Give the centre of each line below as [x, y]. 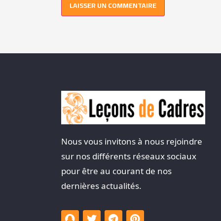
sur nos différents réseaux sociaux [129, 156]
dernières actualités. [101, 185]
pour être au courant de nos [116, 171]
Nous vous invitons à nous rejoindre [131, 141]
